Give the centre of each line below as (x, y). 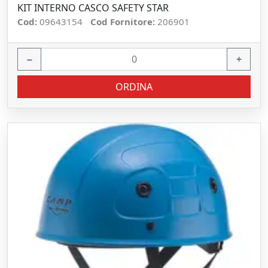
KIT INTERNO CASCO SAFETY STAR (93, 8)
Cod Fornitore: (124, 22)
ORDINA (134, 87)
